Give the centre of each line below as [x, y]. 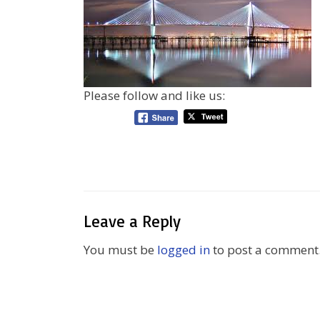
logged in [184, 250]
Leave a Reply [132, 221]
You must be [120, 250]
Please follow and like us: [154, 95]
